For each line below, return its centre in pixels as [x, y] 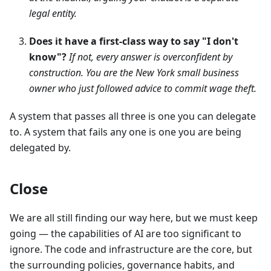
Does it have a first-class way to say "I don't [134, 41]
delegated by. [40, 147]
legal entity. [53, 13]
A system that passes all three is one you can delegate [133, 116]
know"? [48, 57]
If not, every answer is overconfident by [151, 57]
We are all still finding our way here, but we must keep [134, 217]
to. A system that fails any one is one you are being [126, 132]
